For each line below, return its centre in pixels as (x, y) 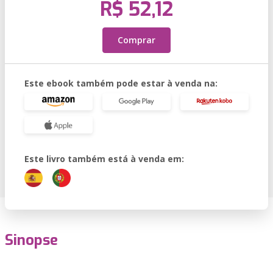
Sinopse (31, 240)
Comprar (136, 40)
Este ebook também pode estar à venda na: (121, 83)
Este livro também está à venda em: (104, 159)
